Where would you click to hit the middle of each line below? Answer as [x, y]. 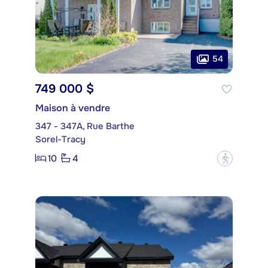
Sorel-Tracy [60, 139]
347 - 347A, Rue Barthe [85, 126]
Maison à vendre [73, 108]
